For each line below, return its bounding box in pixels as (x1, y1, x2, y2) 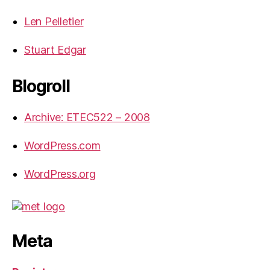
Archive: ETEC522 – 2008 (24, 110, 150, 124)
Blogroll (12, 75, 70, 96)
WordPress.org (24, 167, 96, 180)
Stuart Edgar (24, 43, 86, 56)
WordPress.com (24, 139, 101, 152)
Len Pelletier (24, 14, 84, 28)
